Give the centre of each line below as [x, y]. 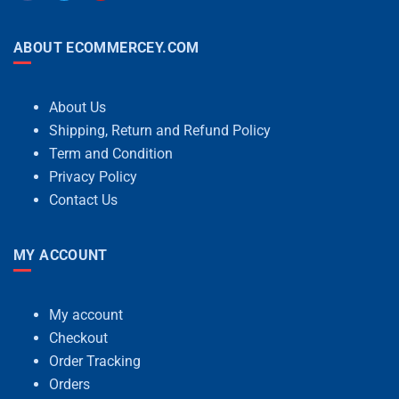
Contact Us [83, 199]
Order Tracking [95, 361]
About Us [77, 107]
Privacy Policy [93, 176]
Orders [69, 384]
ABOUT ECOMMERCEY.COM [106, 47]
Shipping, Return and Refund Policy [160, 130]
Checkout [78, 338]
